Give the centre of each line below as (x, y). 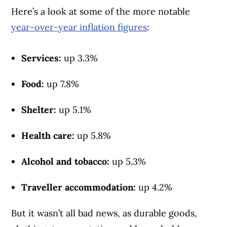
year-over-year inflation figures (79, 27)
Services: (42, 58)
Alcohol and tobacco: (67, 162)
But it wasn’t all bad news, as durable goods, (104, 213)
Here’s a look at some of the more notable (101, 12)
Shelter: (39, 110)
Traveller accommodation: (80, 187)
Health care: (48, 136)
